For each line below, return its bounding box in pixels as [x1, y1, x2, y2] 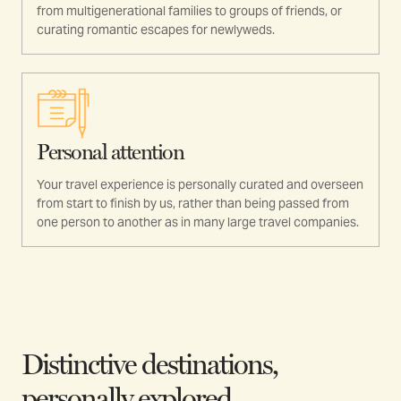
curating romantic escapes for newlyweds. [37, 21, 275, 38]
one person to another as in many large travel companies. [37, 214, 359, 231]
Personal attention [37, 140, 183, 166]
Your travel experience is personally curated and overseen [37, 176, 363, 193]
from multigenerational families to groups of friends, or [37, 3, 342, 20]
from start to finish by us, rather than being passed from [37, 195, 349, 212]
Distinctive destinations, [21, 347, 277, 382]
